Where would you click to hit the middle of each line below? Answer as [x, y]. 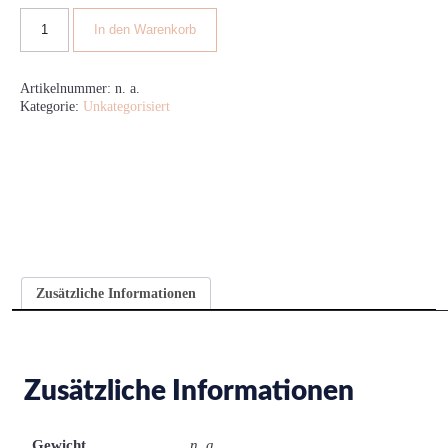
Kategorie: [52, 106]
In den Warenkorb [144, 30]
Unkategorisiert [127, 106]
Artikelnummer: [68, 88]
